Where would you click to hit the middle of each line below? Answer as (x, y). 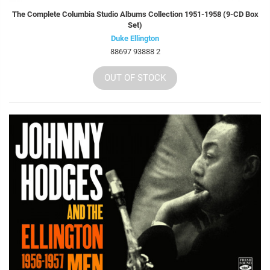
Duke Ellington (135, 39)
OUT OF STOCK (135, 78)
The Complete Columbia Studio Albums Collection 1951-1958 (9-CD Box (135, 14)
